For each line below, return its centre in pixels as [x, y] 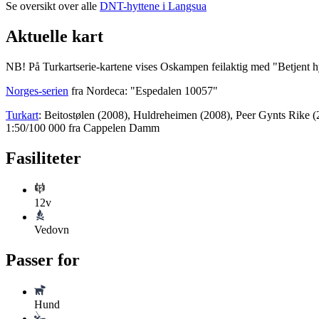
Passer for [43, 260]
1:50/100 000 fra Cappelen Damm [83, 127]
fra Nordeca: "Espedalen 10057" [143, 90]
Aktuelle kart [54, 36]
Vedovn [52, 229]
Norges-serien [37, 90]
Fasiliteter [43, 158]
